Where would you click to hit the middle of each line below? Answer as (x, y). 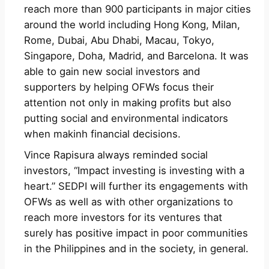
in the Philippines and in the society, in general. (136, 248)
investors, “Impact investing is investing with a (134, 170)
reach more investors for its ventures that (123, 217)
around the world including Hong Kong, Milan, (132, 24)
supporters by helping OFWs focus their (119, 87)
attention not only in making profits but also (128, 102)
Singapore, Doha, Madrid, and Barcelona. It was (136, 56)
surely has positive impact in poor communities (136, 233)
